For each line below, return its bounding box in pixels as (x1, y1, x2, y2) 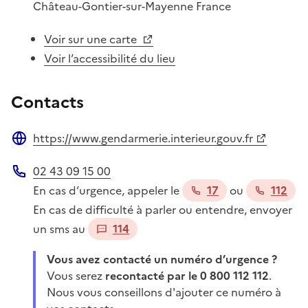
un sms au (33, 220, 88, 237)
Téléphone (10, 178, 66, 195)
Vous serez (47, 267, 105, 284)
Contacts (11, 89, 84, 115)
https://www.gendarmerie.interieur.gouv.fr (33, 129, 253, 146)
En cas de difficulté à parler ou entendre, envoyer (33, 201, 292, 218)
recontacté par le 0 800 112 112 (105, 267, 269, 284)
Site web (10, 145, 56, 162)
